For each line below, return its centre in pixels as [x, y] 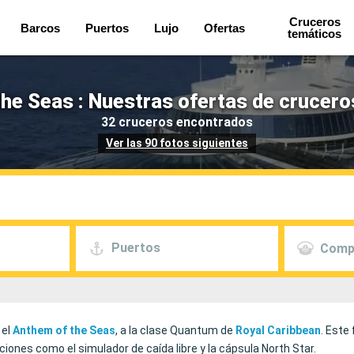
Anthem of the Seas [64, 330]
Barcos [40, 28]
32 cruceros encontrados [177, 122]
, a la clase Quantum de [175, 330]
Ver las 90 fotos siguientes [177, 143]
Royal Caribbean [278, 330]
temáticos [315, 34]
